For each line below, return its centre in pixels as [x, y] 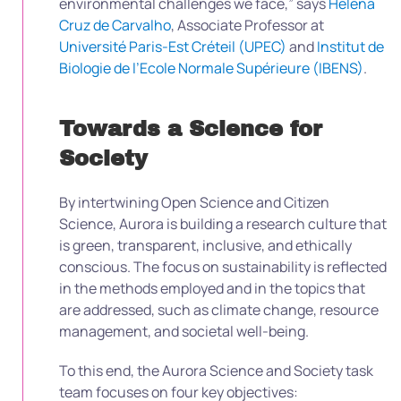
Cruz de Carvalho [115, 25]
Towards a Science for [191, 128]
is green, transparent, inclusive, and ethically [205, 245]
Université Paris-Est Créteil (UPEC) [173, 46]
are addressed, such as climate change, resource [219, 309]
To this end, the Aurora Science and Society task [216, 370]
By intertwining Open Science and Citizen [194, 202]
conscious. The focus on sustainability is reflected [223, 266]
